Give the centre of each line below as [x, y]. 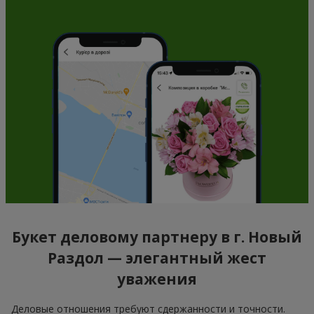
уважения [157, 279]
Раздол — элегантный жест [157, 258]
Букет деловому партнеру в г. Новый [157, 237]
